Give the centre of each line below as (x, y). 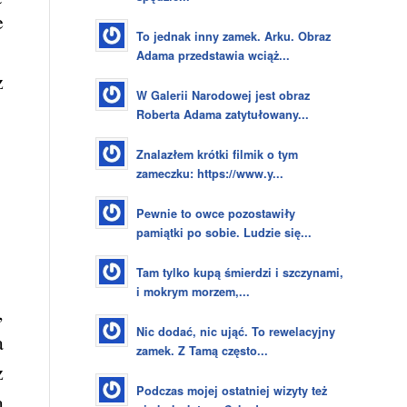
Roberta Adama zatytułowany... (223, 114)
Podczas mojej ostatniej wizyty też (232, 391)
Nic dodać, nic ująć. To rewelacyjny (236, 332)
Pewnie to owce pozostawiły (216, 213)
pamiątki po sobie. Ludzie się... (224, 233)
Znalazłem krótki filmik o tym (218, 154)
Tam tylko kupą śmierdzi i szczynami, (240, 273)
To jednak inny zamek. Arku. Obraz (234, 36)
